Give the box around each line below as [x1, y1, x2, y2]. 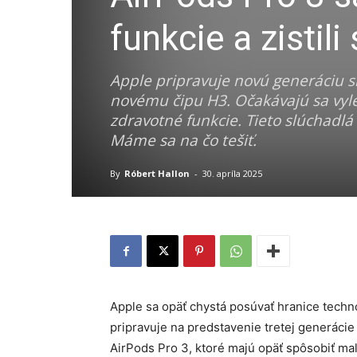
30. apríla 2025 [202, 167, 262, 179]
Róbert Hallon [124, 167, 190, 179]
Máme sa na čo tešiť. [110, 130, 257, 151]
